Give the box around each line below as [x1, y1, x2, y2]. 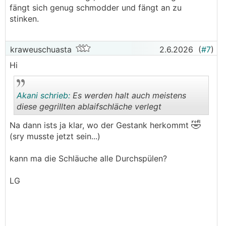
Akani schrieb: [17, 90, 70, 100]
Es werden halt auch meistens [70, 90, 186, 100]
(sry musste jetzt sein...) [10, 131, 100, 141]
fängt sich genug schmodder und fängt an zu [10, 3, 182, 13]
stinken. [10, 14, 41, 24]
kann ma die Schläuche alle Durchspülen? [10, 153, 167, 163]
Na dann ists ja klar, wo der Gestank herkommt [10, 120, 191, 130]
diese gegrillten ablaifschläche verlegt [17, 101, 161, 111]
